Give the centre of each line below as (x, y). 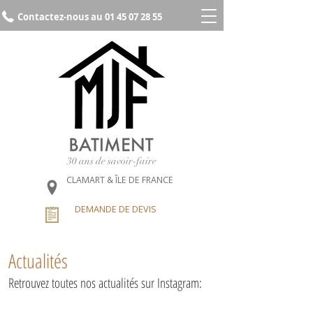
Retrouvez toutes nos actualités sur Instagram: (105, 283)
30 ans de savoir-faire (112, 161)
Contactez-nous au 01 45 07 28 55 (90, 17)
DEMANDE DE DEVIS (116, 209)
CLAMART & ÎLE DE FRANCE (120, 180)
